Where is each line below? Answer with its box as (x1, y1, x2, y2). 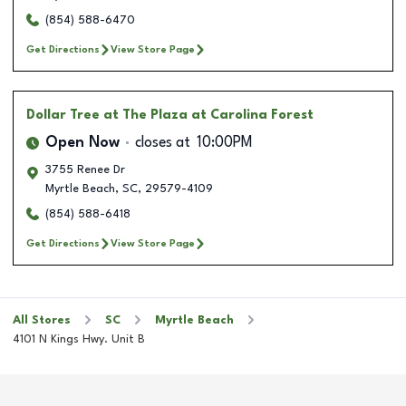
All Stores (13, 314, 71, 326)
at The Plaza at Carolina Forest (103, 108, 314, 121)
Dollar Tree (26, 108, 100, 121)
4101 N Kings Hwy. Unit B (13, 333, 145, 345)
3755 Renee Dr (45, 163, 125, 176)
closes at (135, 135, 190, 150)
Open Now (45, 135, 120, 150)
